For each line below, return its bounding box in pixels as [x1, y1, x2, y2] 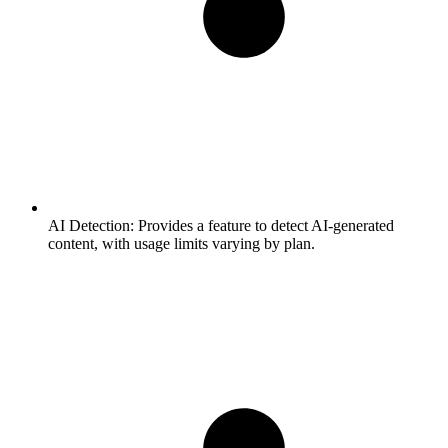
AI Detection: [48, 216, 134, 234]
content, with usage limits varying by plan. [48, 234, 315, 252]
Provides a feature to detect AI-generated [134, 216, 394, 234]
